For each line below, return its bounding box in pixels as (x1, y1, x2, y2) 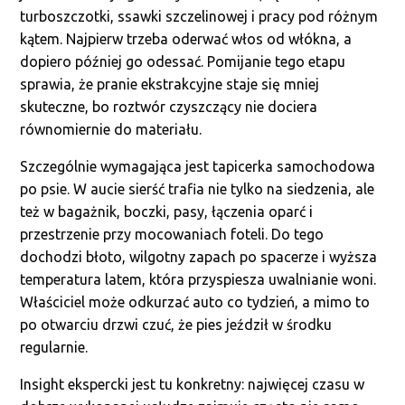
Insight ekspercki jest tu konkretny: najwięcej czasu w (20, 376, 365, 392)
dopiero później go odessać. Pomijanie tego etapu (20, 53, 346, 70)
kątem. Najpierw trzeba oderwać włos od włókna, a (20, 31, 353, 47)
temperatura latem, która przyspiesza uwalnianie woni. (20, 271, 377, 287)
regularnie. (20, 339, 89, 355)
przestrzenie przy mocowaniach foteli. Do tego (20, 226, 325, 242)
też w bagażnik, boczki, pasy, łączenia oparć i (20, 203, 314, 220)
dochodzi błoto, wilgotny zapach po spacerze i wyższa (20, 249, 378, 265)
